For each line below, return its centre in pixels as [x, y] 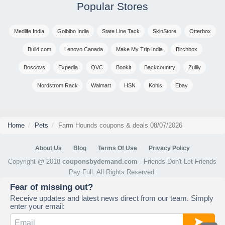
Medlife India [29, 31]
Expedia [68, 68]
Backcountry [160, 68]
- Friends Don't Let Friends [177, 162]
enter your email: [37, 206]
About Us [48, 148]
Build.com [39, 49]
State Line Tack [121, 31]
